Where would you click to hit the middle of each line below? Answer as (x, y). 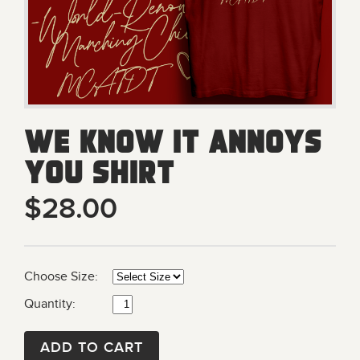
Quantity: (50, 304)
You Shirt (99, 171)
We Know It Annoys (173, 140)
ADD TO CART (92, 348)
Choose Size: (61, 277)
